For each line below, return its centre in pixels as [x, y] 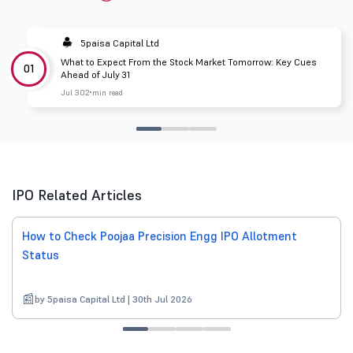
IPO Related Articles [77, 195]
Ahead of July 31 [95, 75]
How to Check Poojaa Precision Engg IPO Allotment [160, 236]
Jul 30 [73, 93]
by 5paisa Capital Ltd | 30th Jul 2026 [113, 299]
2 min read [104, 93]
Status [41, 255]
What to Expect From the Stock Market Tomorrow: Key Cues [189, 62]
